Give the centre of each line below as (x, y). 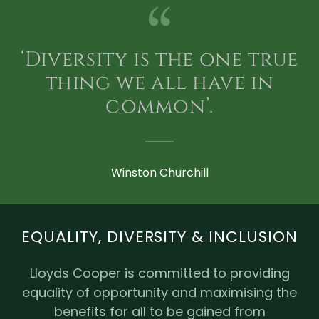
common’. (159, 106)
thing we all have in (159, 83)
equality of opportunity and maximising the (159, 292)
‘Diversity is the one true (159, 59)
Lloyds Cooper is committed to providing (159, 273)
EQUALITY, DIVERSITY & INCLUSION (159, 236)
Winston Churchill (159, 172)
